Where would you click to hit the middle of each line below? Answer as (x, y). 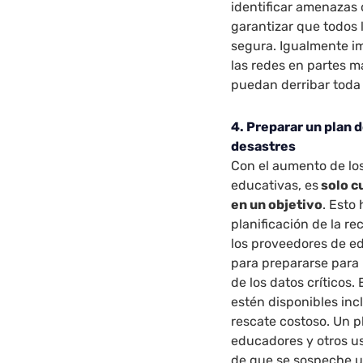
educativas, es (275, 185)
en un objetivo (277, 204)
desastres (264, 146)
